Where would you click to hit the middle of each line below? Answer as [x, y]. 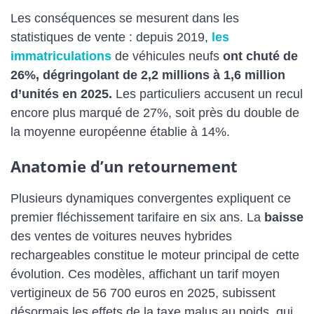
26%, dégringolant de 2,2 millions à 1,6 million [148, 75]
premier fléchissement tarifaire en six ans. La [137, 217]
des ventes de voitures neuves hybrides [121, 236]
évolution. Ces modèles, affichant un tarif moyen [145, 274]
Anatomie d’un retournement [124, 166]
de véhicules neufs [167, 56]
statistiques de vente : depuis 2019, [111, 37]
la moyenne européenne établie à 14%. [120, 132]
